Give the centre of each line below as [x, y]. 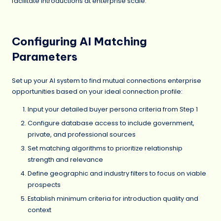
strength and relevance [65, 160]
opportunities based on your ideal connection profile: [97, 92]
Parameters [45, 56]
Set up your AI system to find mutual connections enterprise [107, 81]
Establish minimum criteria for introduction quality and [113, 199]
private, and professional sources [82, 134]
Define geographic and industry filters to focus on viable [117, 174]
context [39, 210]
